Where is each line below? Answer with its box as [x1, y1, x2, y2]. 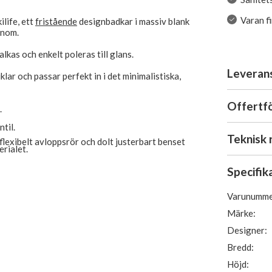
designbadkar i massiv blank [77, 16, 189, 27]
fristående [35, 16, 77, 27]
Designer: [227, 225, 268, 236]
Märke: [227, 208, 256, 219]
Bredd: [227, 242, 254, 253]
